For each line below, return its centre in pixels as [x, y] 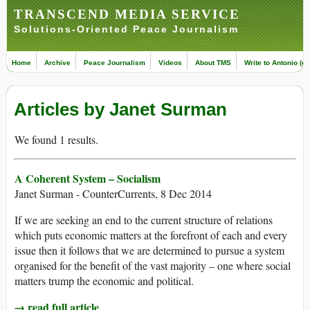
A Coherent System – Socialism [88, 179]
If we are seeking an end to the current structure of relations [144, 220]
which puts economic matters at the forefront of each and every [151, 235]
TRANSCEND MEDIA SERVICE [127, 14]
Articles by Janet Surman [120, 110]
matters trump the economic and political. [104, 281]
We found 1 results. [56, 140]
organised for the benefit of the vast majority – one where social [153, 266]
